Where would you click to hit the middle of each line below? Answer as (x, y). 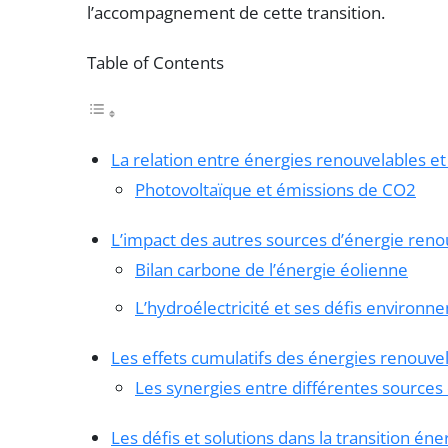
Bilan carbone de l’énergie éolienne (271, 269)
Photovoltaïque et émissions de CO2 (275, 189)
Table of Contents (155, 62)
